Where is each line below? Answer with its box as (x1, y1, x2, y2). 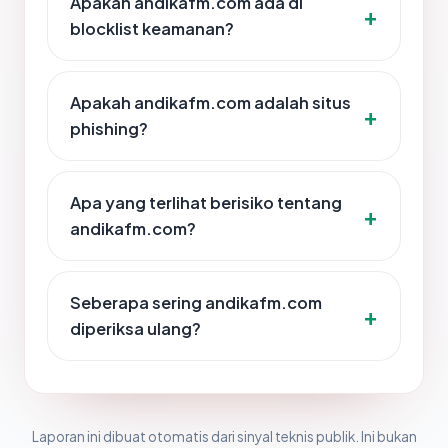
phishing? (70, 118, 148, 140)
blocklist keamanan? (70, 18, 234, 40)
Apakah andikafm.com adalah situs (70, 92, 351, 114)
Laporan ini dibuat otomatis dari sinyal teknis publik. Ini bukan (31, 428, 417, 446)
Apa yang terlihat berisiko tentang (70, 192, 342, 214)
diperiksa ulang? (70, 318, 201, 340)
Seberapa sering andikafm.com (70, 292, 322, 314)
